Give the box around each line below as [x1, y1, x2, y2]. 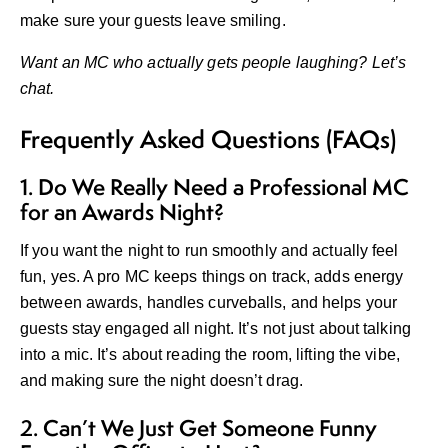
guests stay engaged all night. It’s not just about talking [20, 320, 411, 338]
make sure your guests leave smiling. [20, 12, 286, 30]
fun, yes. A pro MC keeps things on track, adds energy [20, 268, 404, 286]
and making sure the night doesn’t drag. [20, 372, 303, 390]
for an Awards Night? [20, 197, 224, 228]
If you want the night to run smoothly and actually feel [20, 242, 399, 260]
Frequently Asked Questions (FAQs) [20, 123, 396, 157]
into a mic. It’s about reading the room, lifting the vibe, [20, 346, 400, 364]
